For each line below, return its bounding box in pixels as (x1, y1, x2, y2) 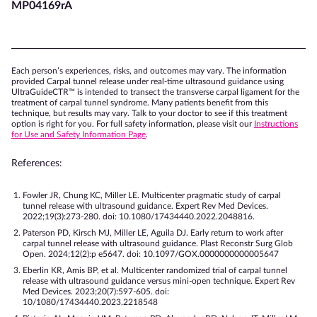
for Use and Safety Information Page (11, 129, 146, 139)
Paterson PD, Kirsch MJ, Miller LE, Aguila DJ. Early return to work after (23, 228, 283, 237)
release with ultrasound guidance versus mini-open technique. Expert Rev (23, 276, 295, 285)
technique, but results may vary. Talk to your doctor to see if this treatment (11, 108, 287, 117)
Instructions (254, 119, 298, 128)
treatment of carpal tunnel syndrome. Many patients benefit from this (11, 98, 268, 107)
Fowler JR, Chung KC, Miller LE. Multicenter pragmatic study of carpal (23, 190, 281, 200)
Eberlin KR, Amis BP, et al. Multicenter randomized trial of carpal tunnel (23, 265, 287, 275)
